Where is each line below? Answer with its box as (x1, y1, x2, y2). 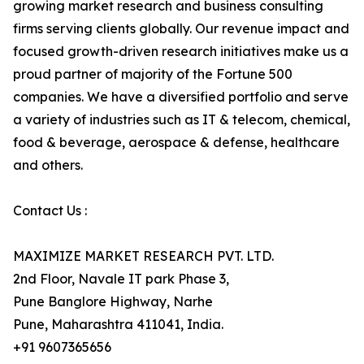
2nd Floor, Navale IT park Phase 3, (13, 271, 229, 288)
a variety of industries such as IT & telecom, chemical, (13, 111, 350, 128)
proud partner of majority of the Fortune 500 (13, 66, 292, 83)
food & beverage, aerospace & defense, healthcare (13, 134, 340, 151)
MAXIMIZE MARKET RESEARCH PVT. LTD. (13, 248, 274, 265)
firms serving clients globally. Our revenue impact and (13, 20, 349, 37)
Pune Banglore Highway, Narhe (13, 293, 213, 310)
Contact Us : (13, 202, 87, 219)
